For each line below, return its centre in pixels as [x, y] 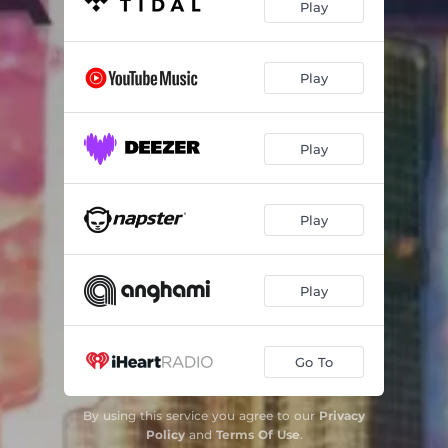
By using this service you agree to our [201, 415]
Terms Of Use [257, 434]
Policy [165, 434]
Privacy [342, 415]
